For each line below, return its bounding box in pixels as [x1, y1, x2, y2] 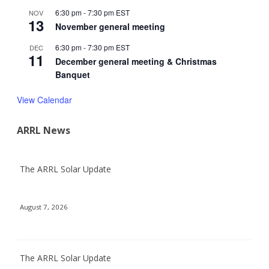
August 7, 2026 [20, 202, 68, 211]
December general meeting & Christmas [55, 55, 217, 68]
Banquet [55, 68, 90, 81]
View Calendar [17, 94, 72, 106]
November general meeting [55, 20, 165, 33]
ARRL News [17, 124, 70, 138]
